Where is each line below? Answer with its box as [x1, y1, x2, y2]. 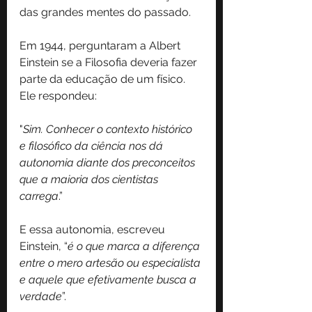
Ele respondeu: [19, 88, 97, 102]
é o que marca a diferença [68, 239, 203, 253]
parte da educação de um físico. [19, 72, 188, 86]
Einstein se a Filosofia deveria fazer [19, 55, 200, 69]
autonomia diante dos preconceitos [19, 155, 198, 169]
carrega [19, 189, 58, 203]
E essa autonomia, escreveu [19, 222, 168, 236]
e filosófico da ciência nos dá [19, 139, 166, 153]
